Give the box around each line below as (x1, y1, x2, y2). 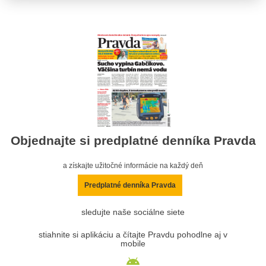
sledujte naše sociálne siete (81, 208, 185, 217)
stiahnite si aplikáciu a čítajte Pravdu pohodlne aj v (39, 230, 227, 240)
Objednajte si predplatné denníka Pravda (10, 134, 256, 148)
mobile (121, 239, 145, 249)
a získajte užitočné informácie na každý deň (63, 161, 203, 170)
